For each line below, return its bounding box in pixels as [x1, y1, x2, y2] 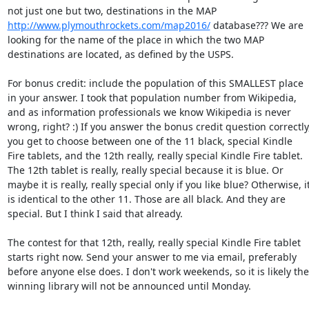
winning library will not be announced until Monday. [7, 279, 254, 292]
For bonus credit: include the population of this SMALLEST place [7, 77, 303, 90]
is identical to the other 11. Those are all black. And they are [7, 192, 286, 206]
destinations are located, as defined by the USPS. [7, 48, 237, 61]
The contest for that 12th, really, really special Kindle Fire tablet [7, 236, 301, 249]
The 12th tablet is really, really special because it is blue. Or [7, 163, 283, 177]
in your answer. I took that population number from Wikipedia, [7, 91, 297, 104]
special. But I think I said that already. [7, 207, 186, 220]
